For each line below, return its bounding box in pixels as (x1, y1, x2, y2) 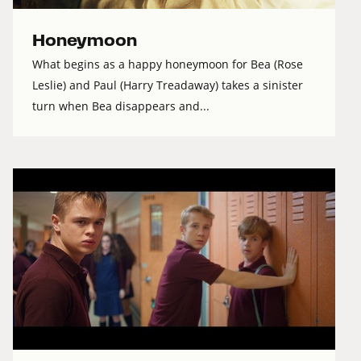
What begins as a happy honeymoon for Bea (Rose (32, 56, 303, 73)
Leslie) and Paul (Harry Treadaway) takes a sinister (32, 77, 303, 93)
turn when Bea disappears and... (32, 98, 210, 114)
